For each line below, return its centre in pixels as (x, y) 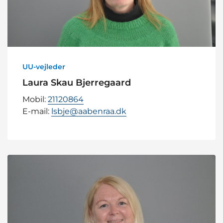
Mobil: (35, 100)
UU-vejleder (44, 67)
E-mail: (37, 111)
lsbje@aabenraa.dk (89, 111)
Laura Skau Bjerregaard (77, 83)
